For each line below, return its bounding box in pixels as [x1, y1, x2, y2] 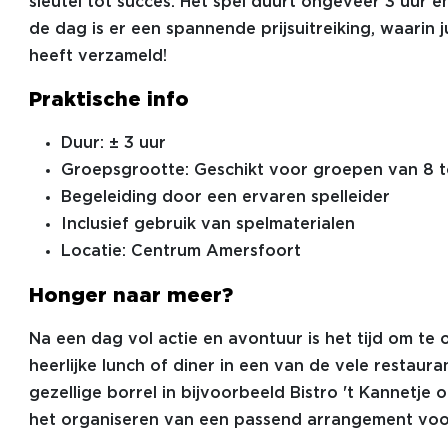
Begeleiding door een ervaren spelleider [60, 190, 390, 205]
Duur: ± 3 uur [60, 136, 166, 151]
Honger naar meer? [28, 287, 233, 305]
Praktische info [28, 91, 189, 109]
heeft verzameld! [28, 49, 167, 64]
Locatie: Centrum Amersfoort [60, 244, 301, 259]
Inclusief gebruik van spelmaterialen [60, 217, 355, 232]
